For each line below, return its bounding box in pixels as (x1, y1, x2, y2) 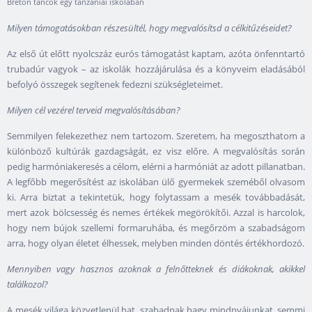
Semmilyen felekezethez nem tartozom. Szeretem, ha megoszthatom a (7, 130, 305, 143)
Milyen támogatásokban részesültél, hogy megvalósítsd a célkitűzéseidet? (7, 22, 292, 35)
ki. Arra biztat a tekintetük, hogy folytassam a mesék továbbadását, (7, 191, 305, 204)
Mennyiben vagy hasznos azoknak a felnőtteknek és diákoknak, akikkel (7, 263, 305, 276)
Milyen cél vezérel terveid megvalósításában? (7, 104, 180, 117)
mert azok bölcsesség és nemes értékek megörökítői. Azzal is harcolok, (7, 206, 305, 219)
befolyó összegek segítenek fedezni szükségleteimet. (7, 78, 223, 91)
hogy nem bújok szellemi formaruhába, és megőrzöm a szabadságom (7, 221, 305, 235)
